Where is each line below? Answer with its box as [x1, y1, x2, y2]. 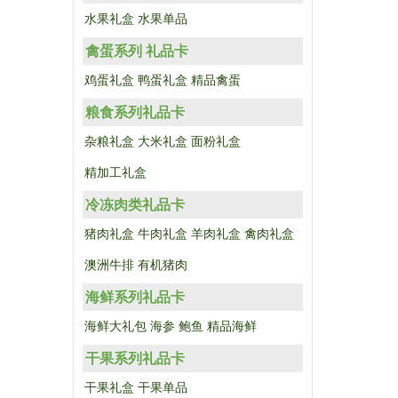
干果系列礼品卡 [85, 351, 185, 366]
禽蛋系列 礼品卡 [85, 44, 188, 59]
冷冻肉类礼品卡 [85, 197, 185, 212]
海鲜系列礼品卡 [85, 290, 185, 305]
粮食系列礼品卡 [85, 105, 185, 120]
